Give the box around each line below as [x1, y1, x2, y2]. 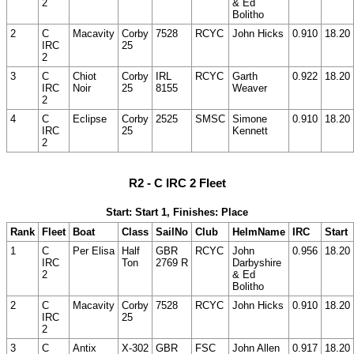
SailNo [156, 225, 188, 238]
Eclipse [73, 112, 107, 125]
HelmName [232, 225, 285, 238]
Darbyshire [232, 256, 281, 269]
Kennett [232, 124, 268, 137]
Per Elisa [73, 244, 115, 257]
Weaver [232, 81, 267, 94]
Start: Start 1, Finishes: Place [106, 205, 248, 218]
